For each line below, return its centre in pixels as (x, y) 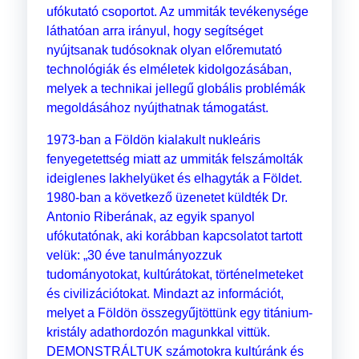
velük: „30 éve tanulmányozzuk (134, 256)
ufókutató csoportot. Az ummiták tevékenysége (177, 12)
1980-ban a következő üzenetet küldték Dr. (167, 198)
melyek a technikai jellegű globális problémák (175, 89)
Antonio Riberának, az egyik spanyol (150, 217)
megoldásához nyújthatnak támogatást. (157, 108)
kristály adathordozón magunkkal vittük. (158, 333)
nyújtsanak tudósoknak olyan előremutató (164, 50)
